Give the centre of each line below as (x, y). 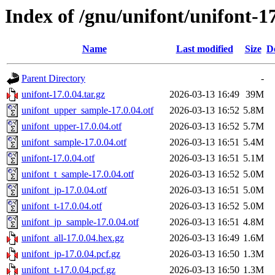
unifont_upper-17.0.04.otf (72, 126)
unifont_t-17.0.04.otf (62, 206)
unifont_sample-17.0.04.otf (74, 142)
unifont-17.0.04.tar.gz (63, 95)
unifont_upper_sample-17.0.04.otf (87, 110)
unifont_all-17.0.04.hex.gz (73, 238)
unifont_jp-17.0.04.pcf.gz (71, 254)
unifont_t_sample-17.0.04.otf (78, 174)
